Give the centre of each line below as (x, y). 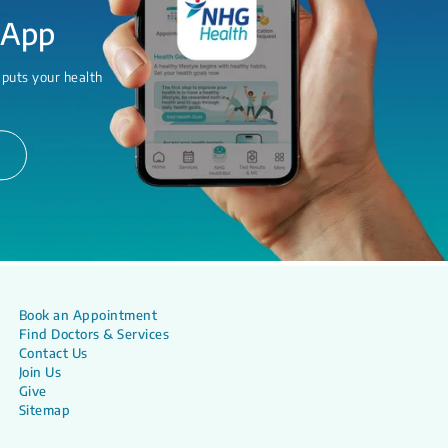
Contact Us (53, 352)
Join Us (40, 371)
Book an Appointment (88, 314)
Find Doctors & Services (94, 333)
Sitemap (44, 409)
